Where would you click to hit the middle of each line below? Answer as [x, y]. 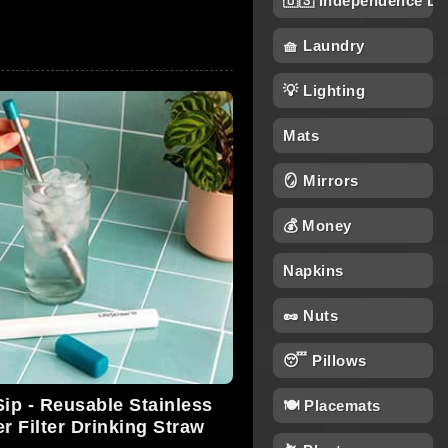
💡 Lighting [324, 90]
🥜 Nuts [310, 315]
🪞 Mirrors [321, 180]
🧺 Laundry [324, 45]
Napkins [313, 270]
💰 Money [317, 225]
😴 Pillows [325, 360]
